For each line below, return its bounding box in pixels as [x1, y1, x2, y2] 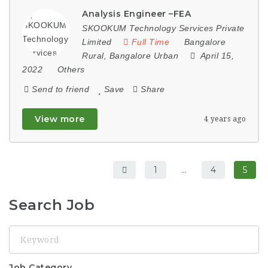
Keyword [8, 227, 44, 236]
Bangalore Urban [109, 51, 178, 60]
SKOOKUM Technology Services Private [82, 23, 245, 33]
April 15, [200, 51, 234, 60]
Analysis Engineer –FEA [82, 8, 191, 19]
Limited [82, 37, 112, 47]
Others [57, 65, 85, 74]
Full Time [131, 37, 169, 47]
